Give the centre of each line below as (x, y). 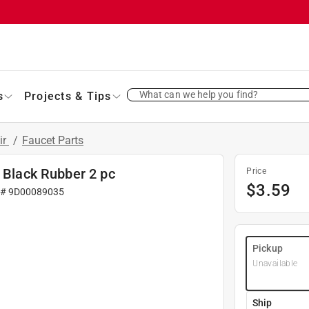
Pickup (268, 248)
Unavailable (275, 263)
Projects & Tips (68, 96)
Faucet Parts (53, 140)
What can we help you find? (199, 94)
